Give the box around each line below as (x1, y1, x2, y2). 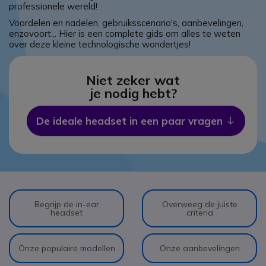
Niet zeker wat (86, 72, 180, 88)
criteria (186, 207, 213, 218)
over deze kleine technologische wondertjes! (9, 39, 191, 50)
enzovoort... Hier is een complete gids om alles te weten (9, 28, 240, 39)
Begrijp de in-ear (34, 199, 99, 210)
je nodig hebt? (89, 85, 177, 102)
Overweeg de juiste (161, 199, 237, 210)
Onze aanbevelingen (159, 243, 240, 254)
